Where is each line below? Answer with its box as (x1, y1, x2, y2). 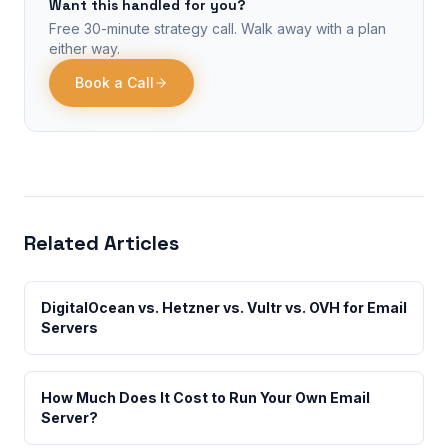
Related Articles (24, 230, 179, 256)
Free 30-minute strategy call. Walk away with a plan (49, 20, 386, 37)
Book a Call (75, 74, 154, 91)
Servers (41, 319, 98, 336)
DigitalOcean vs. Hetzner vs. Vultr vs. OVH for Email (41, 299, 407, 316)
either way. (49, 40, 120, 57)
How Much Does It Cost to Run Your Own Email (41, 389, 370, 406)
